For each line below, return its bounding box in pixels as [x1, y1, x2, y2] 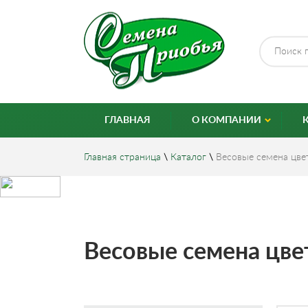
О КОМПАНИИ [192, 115, 261, 125]
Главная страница [84, 153, 161, 162]
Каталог [170, 153, 206, 162]
